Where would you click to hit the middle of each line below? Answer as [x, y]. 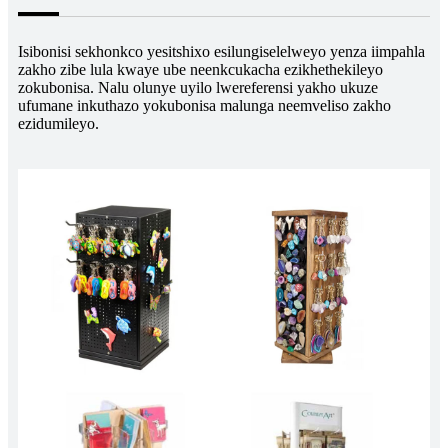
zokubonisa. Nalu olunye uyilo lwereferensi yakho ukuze [198, 87]
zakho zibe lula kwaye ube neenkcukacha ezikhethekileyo [200, 69]
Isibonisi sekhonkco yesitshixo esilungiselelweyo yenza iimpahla [221, 51]
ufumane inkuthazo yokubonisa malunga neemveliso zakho [204, 105]
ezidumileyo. [58, 123]
